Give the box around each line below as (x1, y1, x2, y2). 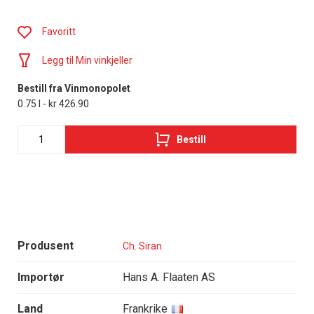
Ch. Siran (123, 240, 162, 252)
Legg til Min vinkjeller (42, 55, 132, 67)
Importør (18, 271, 64, 285)
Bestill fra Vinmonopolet (18, 83, 130, 95)
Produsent (18, 239, 74, 253)
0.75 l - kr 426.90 (18, 98, 89, 110)
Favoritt (42, 26, 76, 38)
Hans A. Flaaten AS (123, 271, 215, 285)
